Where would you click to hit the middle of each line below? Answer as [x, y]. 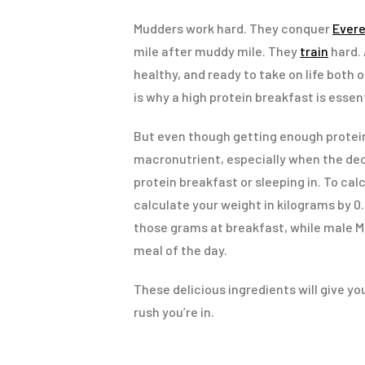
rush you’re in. [174, 311]
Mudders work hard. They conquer [233, 28]
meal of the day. [180, 249]
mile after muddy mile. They [217, 51]
